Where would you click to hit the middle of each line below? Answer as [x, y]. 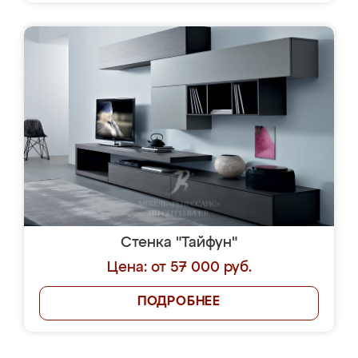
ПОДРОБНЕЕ [179, 302]
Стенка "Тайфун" [179, 243]
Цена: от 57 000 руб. [179, 268]
